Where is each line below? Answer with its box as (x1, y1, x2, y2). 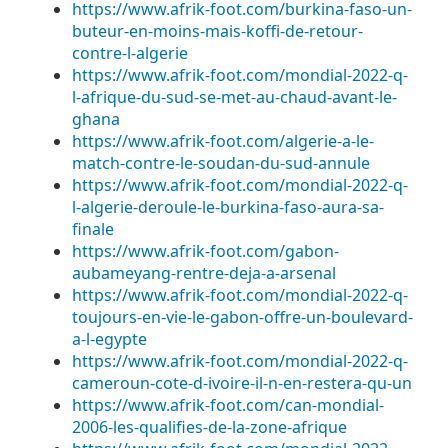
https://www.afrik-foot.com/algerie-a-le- (72, 130, 374, 152)
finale (72, 218, 114, 240)
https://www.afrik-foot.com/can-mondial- (72, 394, 384, 416)
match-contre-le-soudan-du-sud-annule (72, 152, 370, 174)
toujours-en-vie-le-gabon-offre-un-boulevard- (72, 306, 413, 328)
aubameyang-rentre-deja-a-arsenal (72, 262, 336, 284)
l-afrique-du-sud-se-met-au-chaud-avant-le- (72, 86, 397, 108)
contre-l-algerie (72, 42, 188, 64)
